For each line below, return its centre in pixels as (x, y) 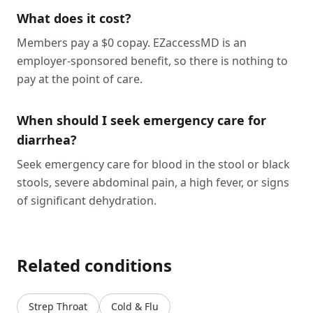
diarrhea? (47, 140)
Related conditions (94, 265)
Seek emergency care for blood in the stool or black (153, 164)
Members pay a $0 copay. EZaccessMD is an (132, 43)
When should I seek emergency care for (141, 120)
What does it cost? (74, 18)
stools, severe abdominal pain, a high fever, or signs (153, 182)
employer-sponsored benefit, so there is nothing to (152, 61)
